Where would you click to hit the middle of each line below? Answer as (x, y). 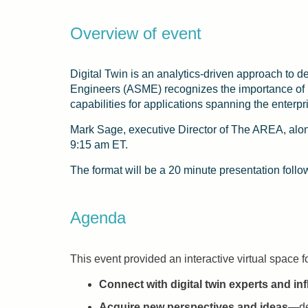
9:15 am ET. (99, 145)
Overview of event (136, 33)
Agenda (98, 218)
